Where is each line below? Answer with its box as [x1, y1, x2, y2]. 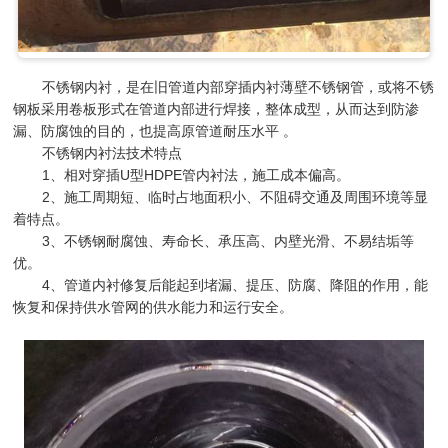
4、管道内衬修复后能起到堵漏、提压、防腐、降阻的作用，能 [42, 277, 429, 294]
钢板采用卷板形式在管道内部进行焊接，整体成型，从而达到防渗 [13, 101, 420, 118]
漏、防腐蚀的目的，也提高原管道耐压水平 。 [13, 123, 298, 140]
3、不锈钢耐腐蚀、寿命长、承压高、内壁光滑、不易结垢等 [42, 233, 415, 250]
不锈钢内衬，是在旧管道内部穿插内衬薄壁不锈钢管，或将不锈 [42, 79, 435, 96]
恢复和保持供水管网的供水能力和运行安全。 [13, 299, 294, 316]
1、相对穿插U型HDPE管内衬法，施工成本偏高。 [42, 167, 351, 184]
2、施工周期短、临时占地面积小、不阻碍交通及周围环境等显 [42, 189, 429, 206]
